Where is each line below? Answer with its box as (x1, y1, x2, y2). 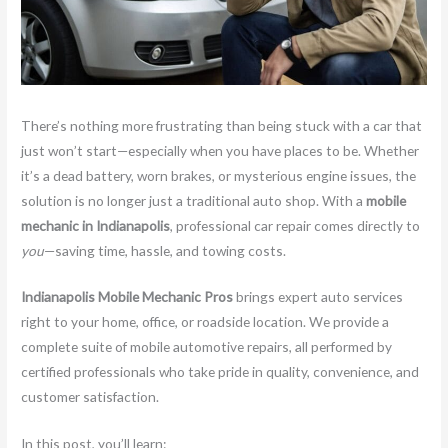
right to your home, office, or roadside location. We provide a (21, 313, 390, 331)
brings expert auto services (233, 288, 404, 306)
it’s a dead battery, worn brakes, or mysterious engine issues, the (21, 166, 417, 184)
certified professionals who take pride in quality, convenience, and (21, 363, 420, 381)
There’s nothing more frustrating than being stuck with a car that (21, 116, 423, 134)
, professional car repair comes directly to (170, 216, 421, 234)
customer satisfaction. (21, 388, 160, 406)
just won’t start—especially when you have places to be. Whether (21, 141, 420, 159)
